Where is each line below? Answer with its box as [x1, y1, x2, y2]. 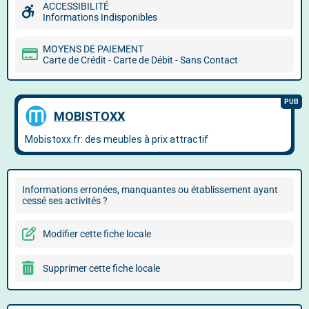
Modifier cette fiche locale [43, 228, 151, 239]
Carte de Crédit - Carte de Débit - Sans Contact [43, 54, 238, 66]
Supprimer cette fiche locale [43, 263, 160, 274]
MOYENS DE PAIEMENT [43, 43, 143, 54]
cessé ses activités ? [22, 195, 108, 206]
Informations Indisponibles [43, 12, 157, 23]
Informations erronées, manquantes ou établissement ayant [22, 184, 278, 195]
